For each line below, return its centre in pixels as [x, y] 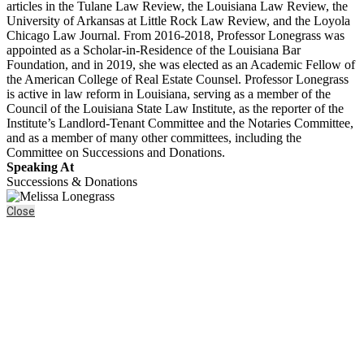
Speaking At [40, 167]
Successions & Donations [72, 181]
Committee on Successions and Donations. [116, 152]
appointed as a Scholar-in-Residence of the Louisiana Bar [154, 50]
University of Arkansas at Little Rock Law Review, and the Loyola [178, 20]
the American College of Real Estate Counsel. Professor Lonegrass [178, 79]
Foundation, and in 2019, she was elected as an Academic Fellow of [181, 64]
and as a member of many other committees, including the [154, 137]
